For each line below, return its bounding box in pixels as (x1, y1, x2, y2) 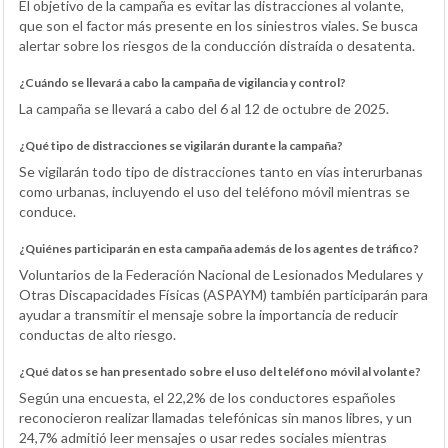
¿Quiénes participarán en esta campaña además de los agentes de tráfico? (19, 241, 419, 257)
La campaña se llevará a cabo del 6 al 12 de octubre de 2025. (19, 100, 389, 118)
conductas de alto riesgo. (19, 326, 176, 344)
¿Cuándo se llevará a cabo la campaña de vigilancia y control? (19, 75, 346, 91)
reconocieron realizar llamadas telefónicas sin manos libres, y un (19, 409, 412, 427)
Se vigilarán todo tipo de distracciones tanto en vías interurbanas (19, 163, 423, 181)
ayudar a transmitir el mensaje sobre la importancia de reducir (19, 306, 398, 324)
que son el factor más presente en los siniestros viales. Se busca (19, 17, 418, 35)
